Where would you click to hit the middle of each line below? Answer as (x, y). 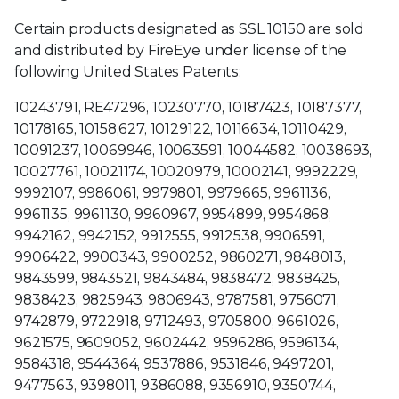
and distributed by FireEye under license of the (180, 50)
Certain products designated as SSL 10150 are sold (190, 29)
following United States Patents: (128, 72)
